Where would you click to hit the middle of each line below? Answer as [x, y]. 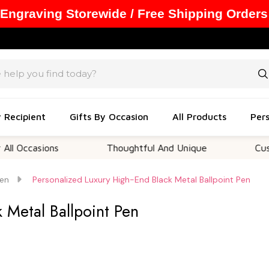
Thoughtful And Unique [109, 148]
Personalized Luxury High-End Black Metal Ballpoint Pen [141, 180]
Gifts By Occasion [109, 116]
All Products [199, 116]
